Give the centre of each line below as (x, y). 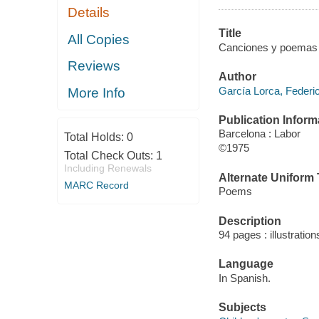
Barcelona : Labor (259, 134)
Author (237, 77)
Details (89, 13)
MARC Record (96, 185)
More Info (97, 93)
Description (250, 221)
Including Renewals (108, 168)
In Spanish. (244, 278)
